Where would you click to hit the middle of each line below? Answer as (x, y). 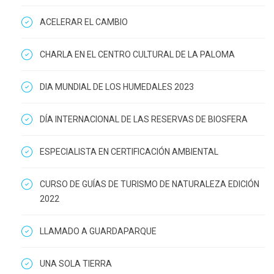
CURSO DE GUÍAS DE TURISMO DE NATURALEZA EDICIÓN (150, 184)
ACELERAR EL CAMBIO (84, 22)
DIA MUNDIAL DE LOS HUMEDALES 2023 (117, 87)
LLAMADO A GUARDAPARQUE (98, 231)
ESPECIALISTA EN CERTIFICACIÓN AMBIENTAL (129, 151)
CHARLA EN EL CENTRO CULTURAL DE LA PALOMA (137, 54)
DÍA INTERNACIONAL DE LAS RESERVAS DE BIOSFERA (144, 119)
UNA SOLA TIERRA (76, 263)
